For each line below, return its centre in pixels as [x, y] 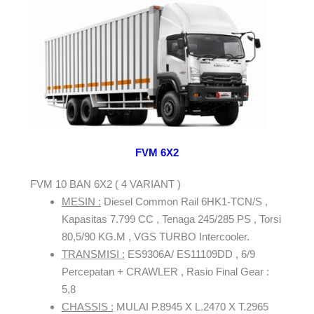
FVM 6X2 [157, 153]
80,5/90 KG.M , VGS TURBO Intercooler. [155, 237]
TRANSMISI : [93, 254]
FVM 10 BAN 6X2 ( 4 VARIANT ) [105, 184]
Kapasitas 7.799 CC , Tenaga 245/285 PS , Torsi [171, 219]
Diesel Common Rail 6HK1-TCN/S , [184, 202]
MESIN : [81, 202]
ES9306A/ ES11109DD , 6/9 [190, 254]
